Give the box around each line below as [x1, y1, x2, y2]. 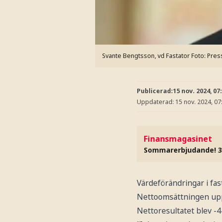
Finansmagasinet [144, 133, 212, 144]
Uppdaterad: [137, 97, 175, 106]
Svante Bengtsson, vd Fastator [102, 51, 190, 60]
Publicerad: [137, 87, 173, 95]
